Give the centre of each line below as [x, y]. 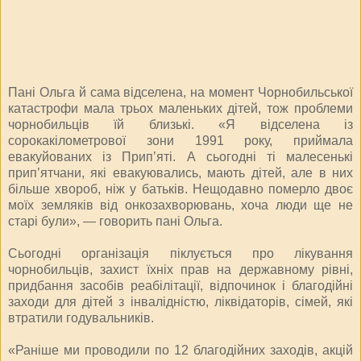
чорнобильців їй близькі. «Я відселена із [180, 124]
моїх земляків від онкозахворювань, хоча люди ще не [180, 205]
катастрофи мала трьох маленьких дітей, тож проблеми [180, 108]
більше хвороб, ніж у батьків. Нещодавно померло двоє [180, 189]
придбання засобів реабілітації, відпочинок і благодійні [180, 285]
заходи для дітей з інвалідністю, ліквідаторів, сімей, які [180, 301]
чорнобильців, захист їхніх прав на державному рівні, [180, 269]
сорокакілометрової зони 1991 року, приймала [180, 140]
